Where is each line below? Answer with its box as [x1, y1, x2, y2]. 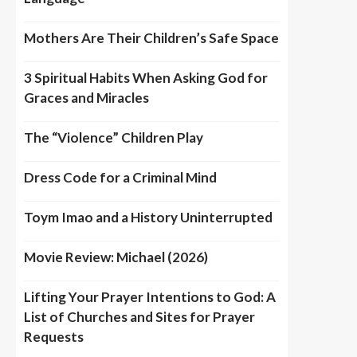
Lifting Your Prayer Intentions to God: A [24, 288, 276, 305]
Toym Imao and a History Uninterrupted [24, 209, 273, 226]
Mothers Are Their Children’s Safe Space [24, 29, 279, 46]
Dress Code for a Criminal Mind [24, 169, 217, 186]
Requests [24, 328, 84, 345]
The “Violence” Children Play [24, 129, 203, 146]
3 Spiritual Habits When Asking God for [24, 69, 268, 86]
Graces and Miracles [24, 89, 149, 106]
